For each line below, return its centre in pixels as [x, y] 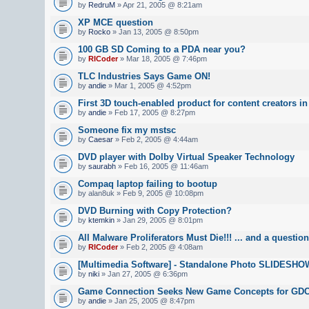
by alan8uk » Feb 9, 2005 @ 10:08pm [141, 193]
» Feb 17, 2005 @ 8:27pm [151, 112]
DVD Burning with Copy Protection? [155, 210]
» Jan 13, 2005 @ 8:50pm [154, 31]
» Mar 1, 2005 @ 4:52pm [149, 85]
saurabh [102, 166]
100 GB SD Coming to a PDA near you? [162, 49]
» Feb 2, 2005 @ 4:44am [156, 139]
